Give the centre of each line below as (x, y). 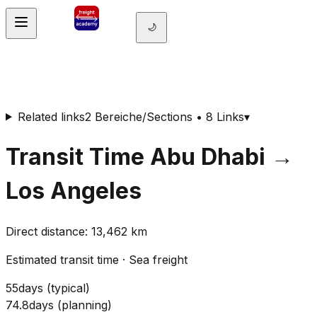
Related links (51, 116)
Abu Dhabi (208, 156)
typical (68, 288)
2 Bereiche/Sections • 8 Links (164, 116)
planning (85, 305)
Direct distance (45, 232)
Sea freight (158, 260)
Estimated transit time (62, 260)
